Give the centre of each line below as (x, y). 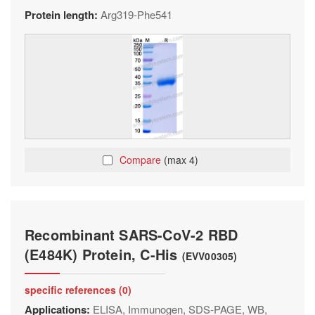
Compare (142, 160)
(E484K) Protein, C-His (103, 254)
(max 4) (181, 160)
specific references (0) (78, 290)
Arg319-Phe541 (136, 14)
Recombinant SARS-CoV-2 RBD (131, 234)
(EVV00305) (210, 256)
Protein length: (63, 15)
